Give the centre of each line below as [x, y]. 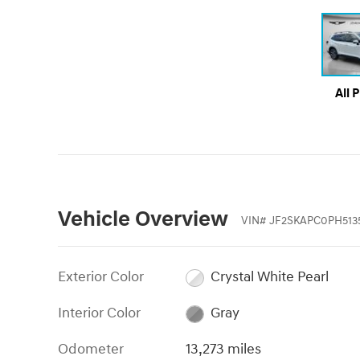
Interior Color [99, 313]
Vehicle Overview [143, 220]
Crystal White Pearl [269, 277]
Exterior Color [101, 277]
